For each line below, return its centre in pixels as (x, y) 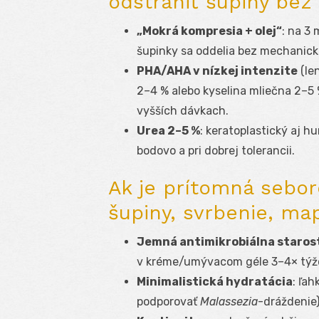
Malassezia (229, 302)
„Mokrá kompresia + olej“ (209, 31)
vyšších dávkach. (183, 111)
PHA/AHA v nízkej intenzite (217, 71)
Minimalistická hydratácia (215, 282)
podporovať (168, 302)
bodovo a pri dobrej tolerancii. (216, 151)
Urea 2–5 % (168, 131)
